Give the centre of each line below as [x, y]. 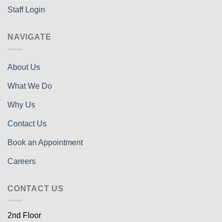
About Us [24, 67]
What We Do [30, 86]
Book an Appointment [45, 142]
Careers [22, 161]
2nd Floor [24, 216]
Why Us [21, 105]
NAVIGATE [29, 37]
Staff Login [26, 10]
